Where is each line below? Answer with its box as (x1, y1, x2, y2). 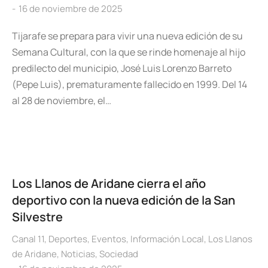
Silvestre (12, 209, 63, 225)
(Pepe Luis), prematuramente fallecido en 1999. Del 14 (12, 78, 247, 91)
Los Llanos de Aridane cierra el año (12, 175, 206, 191)
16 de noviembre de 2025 (19, 2, 123, 15)
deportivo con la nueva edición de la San (12, 192, 235, 208)
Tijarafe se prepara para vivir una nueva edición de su (12, 29, 243, 42)
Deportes (48, 233, 87, 245)
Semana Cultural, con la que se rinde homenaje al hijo (12, 45, 245, 59)
